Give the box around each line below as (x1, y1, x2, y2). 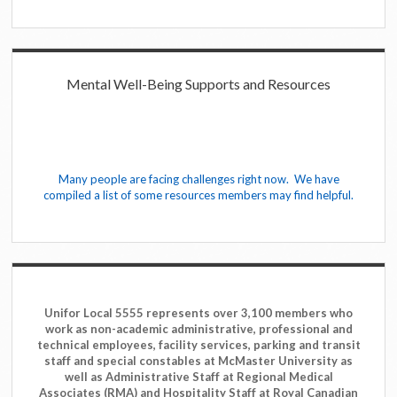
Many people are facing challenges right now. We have (58, 172, 339, 187)
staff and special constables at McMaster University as (44, 354, 353, 369)
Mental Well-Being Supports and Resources (66, 74, 331, 92)
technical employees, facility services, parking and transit (36, 338, 361, 353)
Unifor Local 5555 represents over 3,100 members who (44, 306, 353, 321)
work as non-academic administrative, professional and (44, 322, 353, 337)
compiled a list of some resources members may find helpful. (43, 188, 354, 203)
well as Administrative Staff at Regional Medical (64, 370, 333, 385)
